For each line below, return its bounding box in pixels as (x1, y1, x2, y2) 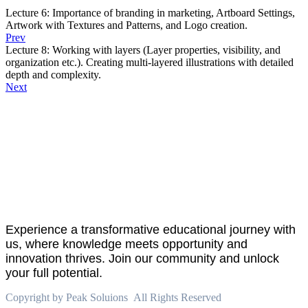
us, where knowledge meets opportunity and (5, 236, 247, 251)
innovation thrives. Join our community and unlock (5, 251, 279, 265)
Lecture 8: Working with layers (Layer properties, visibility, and (5, 43, 280, 56)
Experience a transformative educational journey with (5, 222, 296, 236)
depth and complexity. (5, 68, 101, 80)
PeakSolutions (5, 157, 212, 192)
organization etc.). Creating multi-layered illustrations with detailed (5, 56, 294, 68)
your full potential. (5, 265, 102, 280)
